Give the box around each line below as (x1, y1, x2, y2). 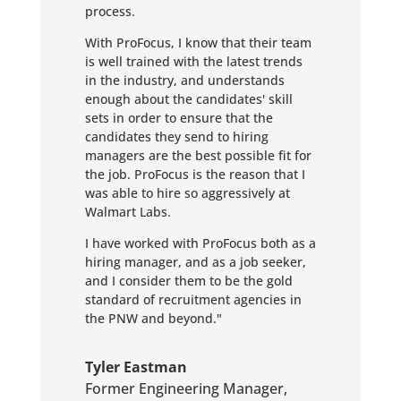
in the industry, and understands (84, 72, 285, 89)
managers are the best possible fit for (84, 147, 311, 164)
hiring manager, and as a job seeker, (84, 253, 306, 270)
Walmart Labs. (84, 203, 171, 220)
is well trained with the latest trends (84, 53, 303, 70)
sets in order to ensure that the (84, 109, 273, 126)
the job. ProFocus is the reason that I (84, 166, 305, 183)
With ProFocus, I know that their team (84, 34, 311, 51)
